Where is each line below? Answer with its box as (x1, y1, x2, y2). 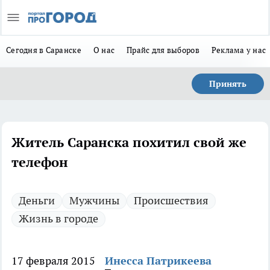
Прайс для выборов (127, 45, 199, 55)
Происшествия (134, 193, 209, 207)
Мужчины (69, 193, 119, 207)
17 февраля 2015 (11, 254, 95, 268)
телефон (11, 154, 68, 171)
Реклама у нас (211, 45, 266, 55)
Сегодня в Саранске (6, 45, 81, 55)
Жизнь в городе (19, 212, 98, 225)
